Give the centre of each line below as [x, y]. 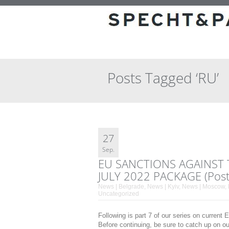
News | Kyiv [163, 187]
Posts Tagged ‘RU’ [163, 78]
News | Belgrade [121, 187]
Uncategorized [119, 194]
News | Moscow [203, 187]
